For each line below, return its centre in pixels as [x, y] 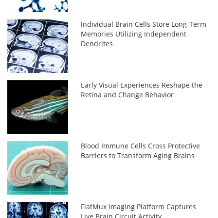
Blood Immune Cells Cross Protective [141, 145]
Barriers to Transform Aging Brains [138, 155]
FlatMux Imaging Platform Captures [139, 206]
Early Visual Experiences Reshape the [142, 85]
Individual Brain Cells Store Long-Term [144, 24]
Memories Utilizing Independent [134, 34]
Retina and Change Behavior [127, 94]
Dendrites [97, 43]
